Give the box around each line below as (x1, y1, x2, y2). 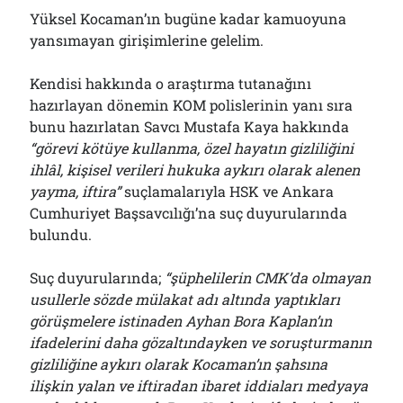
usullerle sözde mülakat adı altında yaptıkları (30, 290, 341, 309)
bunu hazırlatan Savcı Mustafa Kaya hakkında (30, 117, 350, 136)
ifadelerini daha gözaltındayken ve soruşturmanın (30, 333, 372, 352)
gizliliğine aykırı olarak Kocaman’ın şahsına (30, 354, 328, 373)
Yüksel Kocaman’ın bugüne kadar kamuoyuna (30, 9, 347, 28)
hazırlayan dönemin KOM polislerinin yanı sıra (30, 95, 354, 114)
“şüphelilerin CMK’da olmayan (165, 268, 372, 287)
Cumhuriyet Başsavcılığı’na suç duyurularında (30, 203, 348, 222)
